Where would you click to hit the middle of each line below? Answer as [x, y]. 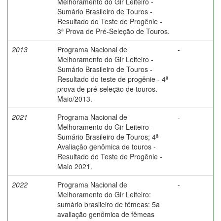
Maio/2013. [75, 98]
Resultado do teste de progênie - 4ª [113, 79]
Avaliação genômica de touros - [107, 146]
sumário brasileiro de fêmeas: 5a [109, 204]
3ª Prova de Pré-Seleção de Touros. [113, 31]
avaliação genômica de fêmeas [106, 214]
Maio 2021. [75, 166]
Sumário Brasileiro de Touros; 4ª [108, 136]
